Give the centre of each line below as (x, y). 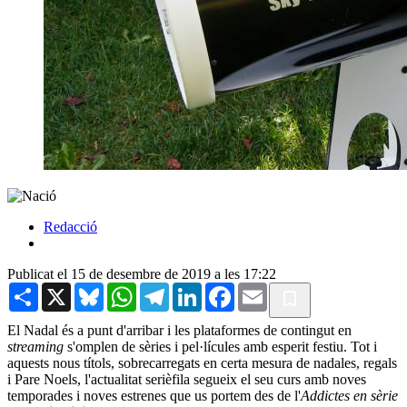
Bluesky (127, 289)
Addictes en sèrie (349, 395)
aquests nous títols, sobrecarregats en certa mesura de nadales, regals (202, 362)
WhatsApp (167, 289)
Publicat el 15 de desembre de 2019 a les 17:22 (142, 273)
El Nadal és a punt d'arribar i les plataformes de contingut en (179, 330)
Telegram (196, 289)
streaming (35, 346)
